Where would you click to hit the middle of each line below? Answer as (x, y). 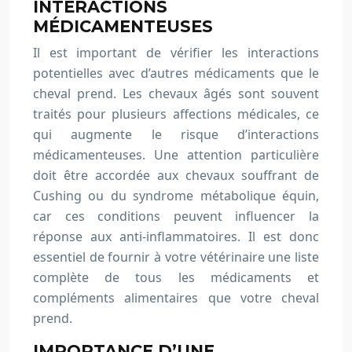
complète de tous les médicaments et (176, 277)
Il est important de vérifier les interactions (176, 53)
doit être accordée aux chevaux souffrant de (176, 175)
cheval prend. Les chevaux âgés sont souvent (176, 93)
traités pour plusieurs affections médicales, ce (176, 114)
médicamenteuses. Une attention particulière (176, 155)
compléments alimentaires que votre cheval (176, 298)
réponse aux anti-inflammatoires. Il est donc (176, 236)
